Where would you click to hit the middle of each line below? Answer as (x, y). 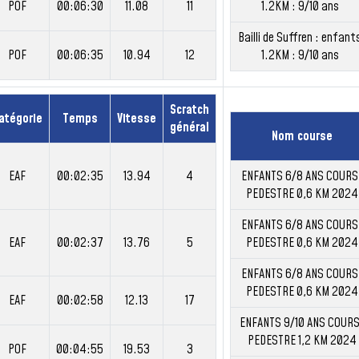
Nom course (302, 136)
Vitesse (137, 119)
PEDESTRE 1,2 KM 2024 (302, 341)
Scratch (190, 110)
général (190, 127)
